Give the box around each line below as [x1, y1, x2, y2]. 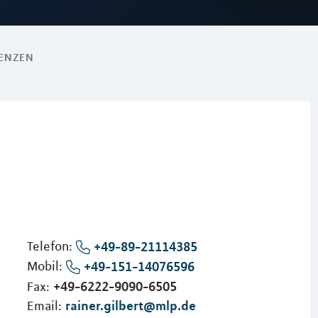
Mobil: [26, 258, 66, 274]
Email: [26, 297, 65, 314]
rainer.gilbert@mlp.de [65, 297, 196, 313]
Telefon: [26, 238, 76, 254]
